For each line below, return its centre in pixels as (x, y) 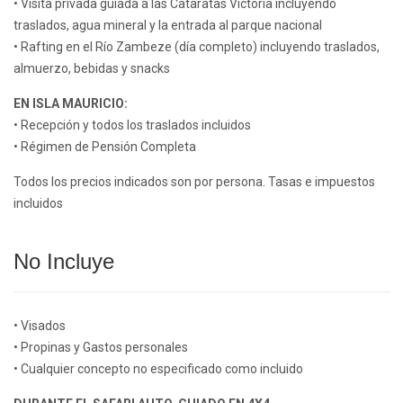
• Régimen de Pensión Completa (105, 147)
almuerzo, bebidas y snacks (92, 69)
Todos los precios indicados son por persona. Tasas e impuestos (194, 182)
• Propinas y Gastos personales (101, 348)
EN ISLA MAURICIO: (71, 104)
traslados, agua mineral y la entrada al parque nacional (168, 26)
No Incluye (64, 262)
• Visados (40, 326)
